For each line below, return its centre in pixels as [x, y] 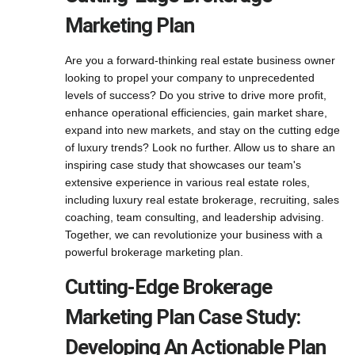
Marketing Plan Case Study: [183, 317]
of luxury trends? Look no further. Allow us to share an [200, 147]
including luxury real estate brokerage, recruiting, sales [202, 200]
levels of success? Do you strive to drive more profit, [196, 95]
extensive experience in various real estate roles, [187, 182]
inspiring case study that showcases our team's [183, 165]
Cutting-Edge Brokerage [168, 287]
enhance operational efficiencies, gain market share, [196, 113]
